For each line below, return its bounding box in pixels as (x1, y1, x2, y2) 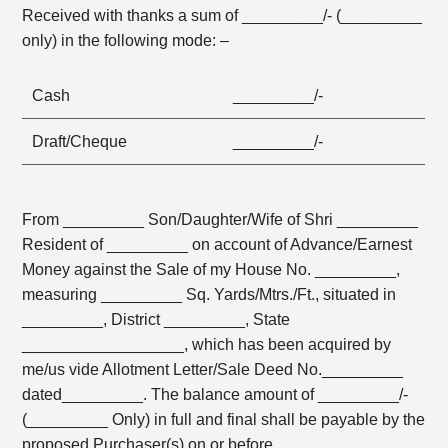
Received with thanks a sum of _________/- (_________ (22, 7, 423, 24)
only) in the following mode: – (22, 32, 230, 49)
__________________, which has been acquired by (22, 335, 392, 353)
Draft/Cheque (32, 133, 128, 150)
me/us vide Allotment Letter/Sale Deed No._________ (22, 360, 404, 378)
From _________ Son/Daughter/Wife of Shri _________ (22, 210, 419, 228)
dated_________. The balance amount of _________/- (22, 385, 409, 403)
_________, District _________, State (22, 310, 291, 328)
